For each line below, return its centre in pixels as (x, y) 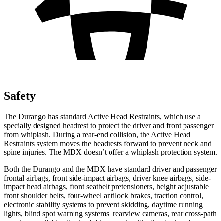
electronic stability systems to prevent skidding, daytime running (103, 204)
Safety (20, 95)
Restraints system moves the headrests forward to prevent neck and (108, 143)
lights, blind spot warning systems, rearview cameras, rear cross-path (110, 213)
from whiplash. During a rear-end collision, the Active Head (97, 134)
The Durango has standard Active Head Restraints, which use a (102, 116)
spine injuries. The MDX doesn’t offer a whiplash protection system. (110, 152)
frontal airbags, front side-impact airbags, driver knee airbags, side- (107, 178)
